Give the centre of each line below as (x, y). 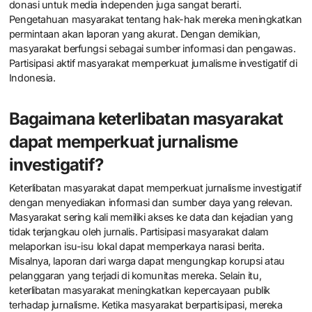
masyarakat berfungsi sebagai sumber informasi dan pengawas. (152, 48)
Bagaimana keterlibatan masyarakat (146, 118)
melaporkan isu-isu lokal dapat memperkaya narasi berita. (136, 247)
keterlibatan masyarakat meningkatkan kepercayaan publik (140, 290)
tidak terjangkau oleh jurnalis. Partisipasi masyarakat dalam (139, 232)
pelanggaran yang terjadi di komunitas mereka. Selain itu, (135, 276)
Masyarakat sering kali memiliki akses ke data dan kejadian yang (151, 217)
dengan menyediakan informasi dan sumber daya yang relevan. (150, 203)
